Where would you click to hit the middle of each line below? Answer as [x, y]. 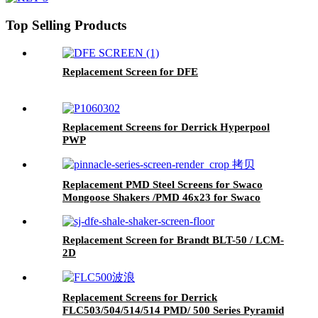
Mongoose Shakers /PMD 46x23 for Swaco [161, 197]
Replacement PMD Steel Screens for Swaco [163, 184]
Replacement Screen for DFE [130, 71]
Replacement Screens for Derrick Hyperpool [166, 127]
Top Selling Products [66, 26]
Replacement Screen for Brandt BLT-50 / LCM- [173, 240]
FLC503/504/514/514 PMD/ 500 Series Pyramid [173, 310]
